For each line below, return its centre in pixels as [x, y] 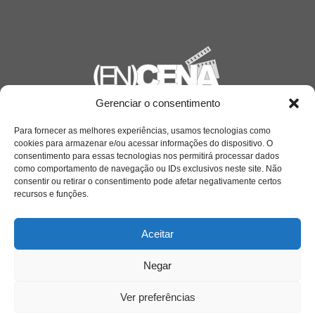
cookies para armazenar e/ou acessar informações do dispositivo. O [143, 143]
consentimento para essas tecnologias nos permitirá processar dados [147, 156]
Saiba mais [63, 118]
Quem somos [84, 192]
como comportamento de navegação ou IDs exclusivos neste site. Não [148, 169]
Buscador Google [92, 302]
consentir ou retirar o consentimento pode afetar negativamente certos [148, 181]
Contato [70, 245]
